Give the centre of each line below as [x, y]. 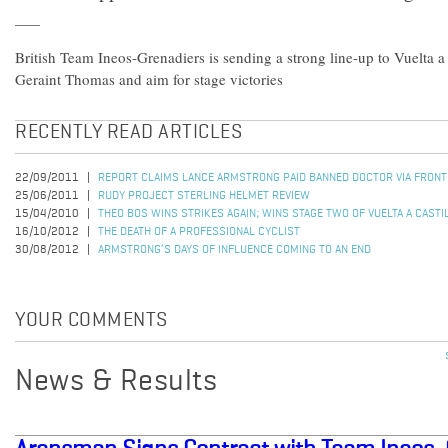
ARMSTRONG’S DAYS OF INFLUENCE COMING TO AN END [234, 250]
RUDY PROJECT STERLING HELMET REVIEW [204, 196]
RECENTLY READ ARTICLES [128, 133]
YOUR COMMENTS [91, 321]
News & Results [116, 382]
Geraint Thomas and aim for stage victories [149, 79]
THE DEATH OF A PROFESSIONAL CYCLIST [199, 232]
